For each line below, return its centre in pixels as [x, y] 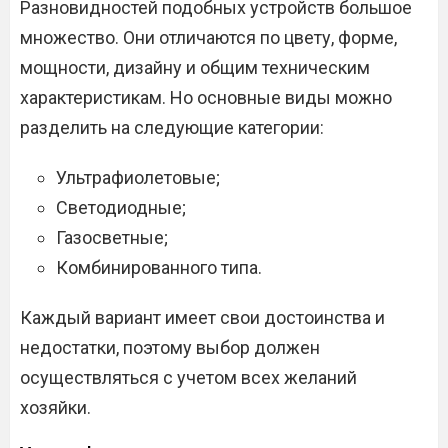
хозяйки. [55, 408]
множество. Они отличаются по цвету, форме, [208, 38]
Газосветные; [112, 238]
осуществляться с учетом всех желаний [188, 378]
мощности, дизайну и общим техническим [195, 68]
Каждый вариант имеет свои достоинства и [202, 318]
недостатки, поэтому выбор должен [170, 348]
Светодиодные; [121, 208]
